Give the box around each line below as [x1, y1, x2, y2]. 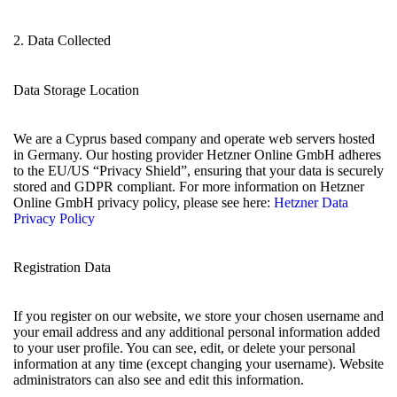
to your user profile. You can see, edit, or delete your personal [13, 340, 355, 356]
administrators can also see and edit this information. [13, 372, 304, 388]
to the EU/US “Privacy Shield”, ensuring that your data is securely [13, 162, 384, 178]
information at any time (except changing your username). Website [13, 356, 384, 372]
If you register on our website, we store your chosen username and [13, 308, 384, 324]
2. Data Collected [13, 33, 111, 49]
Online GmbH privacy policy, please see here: [13, 194, 274, 210]
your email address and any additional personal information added [13, 324, 380, 340]
